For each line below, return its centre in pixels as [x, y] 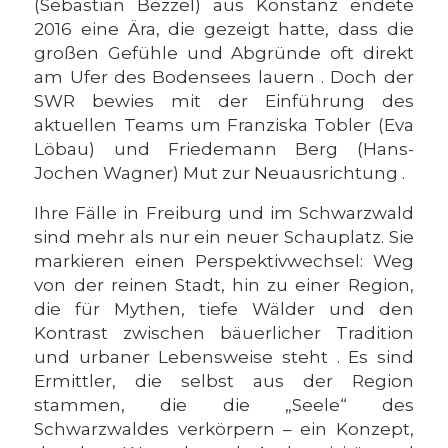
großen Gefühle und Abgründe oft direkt [224, 53]
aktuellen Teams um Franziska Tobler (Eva [224, 125]
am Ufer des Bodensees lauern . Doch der [224, 77]
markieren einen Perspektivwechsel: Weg [224, 261]
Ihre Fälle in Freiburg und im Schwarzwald [224, 213]
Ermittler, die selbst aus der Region [224, 381]
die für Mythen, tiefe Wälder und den [224, 309]
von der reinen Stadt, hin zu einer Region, [224, 285]
